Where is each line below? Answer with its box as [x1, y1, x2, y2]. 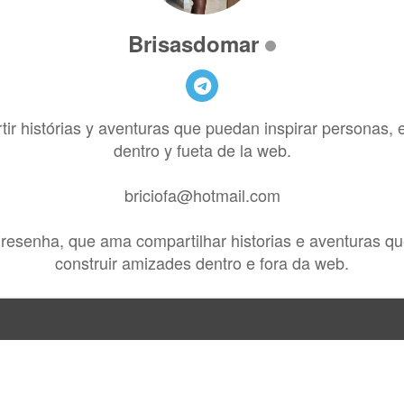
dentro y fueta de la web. [113, 138, 291, 161]
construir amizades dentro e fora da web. [55, 251, 349, 274]
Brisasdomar [128, 28, 259, 59]
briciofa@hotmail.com [124, 183, 280, 207]
